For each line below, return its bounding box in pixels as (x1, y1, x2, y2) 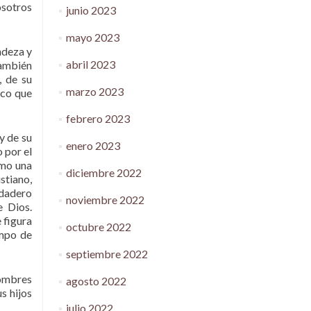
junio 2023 (65, 3, 116, 17)
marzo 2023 (65, 85, 124, 98)
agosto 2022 (65, 274, 126, 287)
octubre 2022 (65, 220, 131, 233)
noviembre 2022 (65, 193, 144, 206)
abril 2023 (65, 58, 115, 71)
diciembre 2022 (65, 166, 142, 179)
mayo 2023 (65, 31, 119, 44)
